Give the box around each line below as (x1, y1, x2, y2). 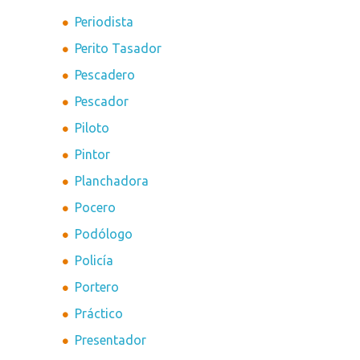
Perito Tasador (75, 41, 162, 56)
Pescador (75, 94, 129, 109)
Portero (75, 280, 120, 295)
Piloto (75, 121, 110, 136)
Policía (75, 253, 114, 268)
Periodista (75, 14, 134, 30)
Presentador (75, 333, 147, 348)
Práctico (75, 306, 124, 321)
